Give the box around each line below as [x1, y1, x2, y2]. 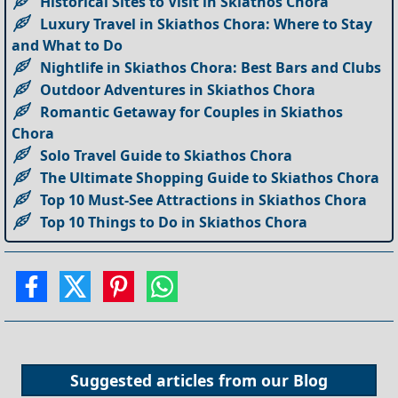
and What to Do [12, 35, 123, 55]
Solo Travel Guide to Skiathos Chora [40, 145, 293, 165]
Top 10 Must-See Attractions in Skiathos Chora [40, 189, 368, 210]
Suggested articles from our [70, 370, 293, 392]
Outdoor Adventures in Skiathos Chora [40, 79, 316, 99]
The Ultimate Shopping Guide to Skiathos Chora [40, 167, 380, 187]
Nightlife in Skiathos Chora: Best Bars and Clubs [40, 57, 382, 77]
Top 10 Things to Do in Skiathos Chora [40, 211, 308, 232]
